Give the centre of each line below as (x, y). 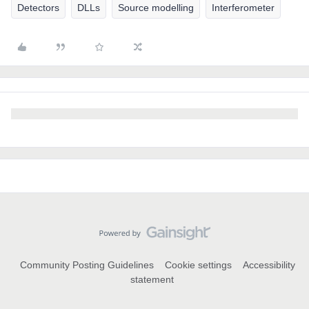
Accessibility (269, 265)
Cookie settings (198, 265)
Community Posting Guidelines (87, 265)
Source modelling (156, 8)
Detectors (38, 8)
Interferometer (243, 8)
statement (152, 279)
